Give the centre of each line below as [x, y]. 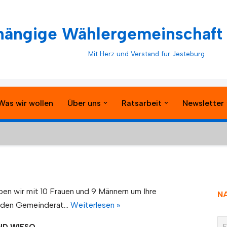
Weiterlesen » [96, 205]
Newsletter [203, 103]
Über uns [84, 103]
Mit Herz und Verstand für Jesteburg [146, 54]
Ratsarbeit [142, 103]
